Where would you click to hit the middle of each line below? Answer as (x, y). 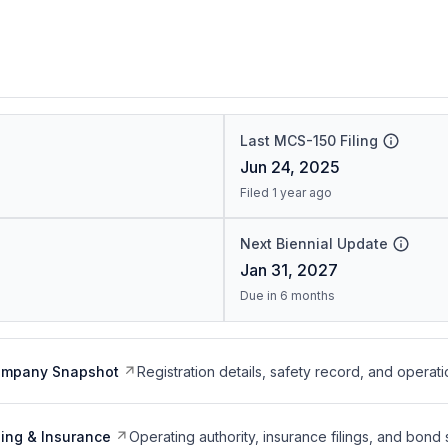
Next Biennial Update (313, 243)
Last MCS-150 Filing (308, 140)
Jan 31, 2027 (288, 270)
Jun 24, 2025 (289, 167)
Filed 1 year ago (285, 192)
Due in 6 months (287, 295)
